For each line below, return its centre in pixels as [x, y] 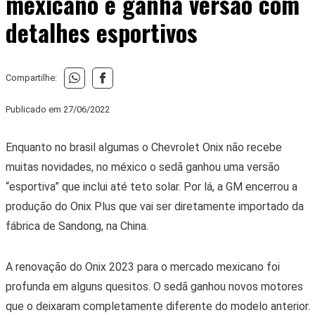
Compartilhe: [31, 78]
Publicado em [34, 109]
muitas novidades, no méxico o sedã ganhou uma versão [142, 167]
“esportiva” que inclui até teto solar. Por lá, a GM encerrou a [151, 186]
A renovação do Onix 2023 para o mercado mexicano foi [142, 266]
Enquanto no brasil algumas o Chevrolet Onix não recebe [143, 147]
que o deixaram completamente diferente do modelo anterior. [157, 306]
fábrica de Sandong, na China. [78, 226]
